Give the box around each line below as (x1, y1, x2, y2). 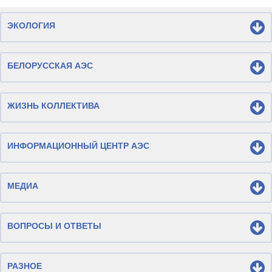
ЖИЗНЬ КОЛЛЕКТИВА (7, 99, 100, 112)
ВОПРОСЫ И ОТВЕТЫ (7, 219, 101, 232)
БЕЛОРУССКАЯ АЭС (7, 59, 93, 72)
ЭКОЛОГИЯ (7, 19, 55, 32)
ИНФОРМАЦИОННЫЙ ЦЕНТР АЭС (7, 139, 149, 152)
